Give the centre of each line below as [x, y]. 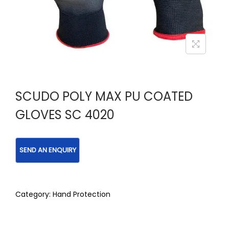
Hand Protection [82, 194]
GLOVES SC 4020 [65, 114]
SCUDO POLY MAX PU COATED [104, 96]
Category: [34, 194]
